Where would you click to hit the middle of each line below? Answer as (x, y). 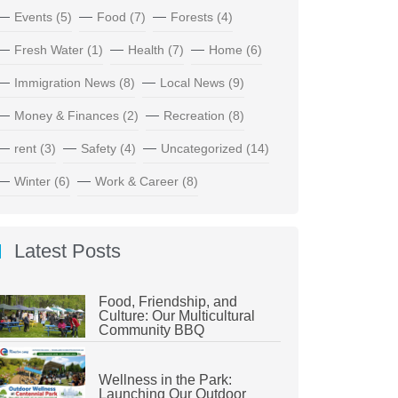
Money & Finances (66, 116)
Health (146, 50)
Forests (191, 17)
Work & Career (136, 182)
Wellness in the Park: (165, 380)
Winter (32, 182)
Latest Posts (67, 251)
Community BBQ (151, 330)
